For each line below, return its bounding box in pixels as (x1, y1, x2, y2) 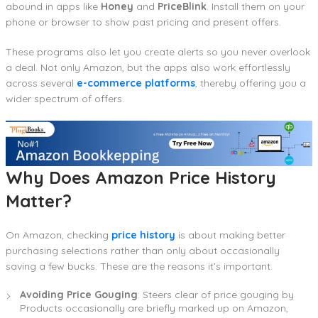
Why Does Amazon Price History (6, 167, 276, 189)
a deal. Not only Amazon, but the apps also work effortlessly (6, 60, 290, 74)
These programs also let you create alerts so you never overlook (6, 45, 310, 58)
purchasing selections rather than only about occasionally (6, 244, 280, 258)
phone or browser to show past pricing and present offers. (6, 15, 281, 28)
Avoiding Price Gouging (20, 288, 138, 302)
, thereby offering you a (195, 76, 306, 89)
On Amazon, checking (6, 229, 111, 242)
